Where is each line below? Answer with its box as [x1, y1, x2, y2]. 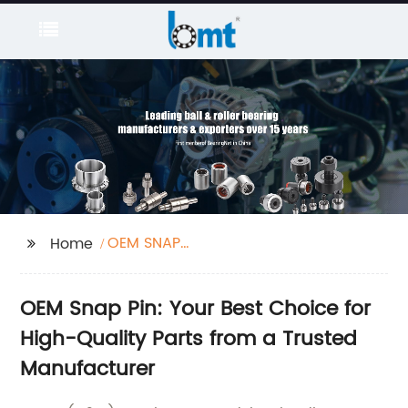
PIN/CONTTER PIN [107, 253, 230, 278]
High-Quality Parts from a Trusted [20, 322, 358, 357]
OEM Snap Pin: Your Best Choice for [20, 292, 372, 327]
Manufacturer [20, 352, 156, 387]
